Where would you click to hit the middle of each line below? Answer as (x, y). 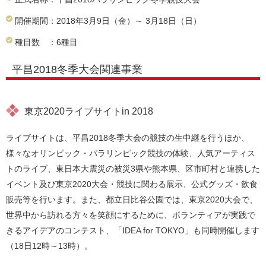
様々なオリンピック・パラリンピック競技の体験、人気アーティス (131, 153)
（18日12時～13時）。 (49, 246)
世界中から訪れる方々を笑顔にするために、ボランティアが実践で (131, 215)
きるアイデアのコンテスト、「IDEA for (81, 230)
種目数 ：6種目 (46, 42)
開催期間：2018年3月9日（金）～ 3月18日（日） (108, 21)
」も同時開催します (222, 230)
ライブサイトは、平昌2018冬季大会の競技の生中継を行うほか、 (128, 138)
